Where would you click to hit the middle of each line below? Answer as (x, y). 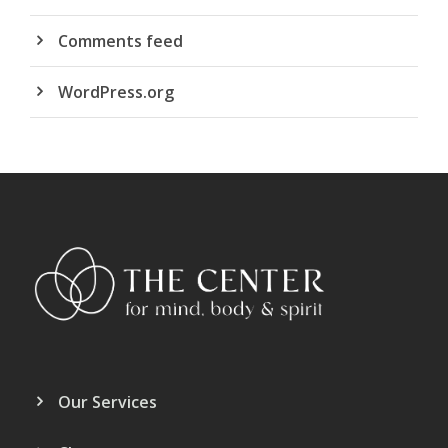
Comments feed (120, 41)
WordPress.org (116, 92)
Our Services (107, 401)
